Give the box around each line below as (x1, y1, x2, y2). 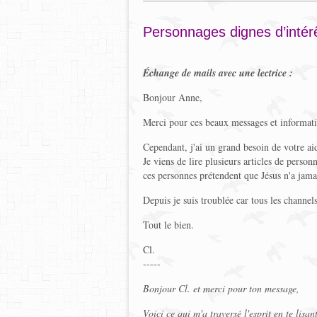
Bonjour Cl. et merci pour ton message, (143, 282, 299, 295)
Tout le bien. (143, 218, 194, 231)
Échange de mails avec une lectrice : (143, 66, 293, 80)
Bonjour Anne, (143, 91, 202, 104)
